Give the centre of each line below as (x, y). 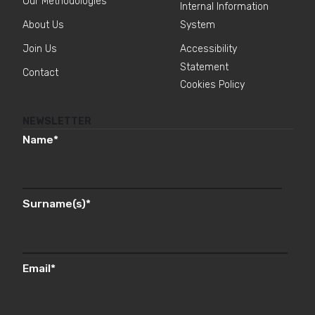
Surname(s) (54, 204)
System (198, 25)
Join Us (39, 49)
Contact (40, 73)
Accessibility (209, 49)
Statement (205, 67)
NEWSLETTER (57, 122)
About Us (43, 25)
